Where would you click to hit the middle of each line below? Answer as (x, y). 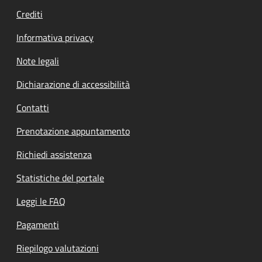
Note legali (38, 61)
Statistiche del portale (60, 178)
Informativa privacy (55, 38)
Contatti (33, 108)
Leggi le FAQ (41, 201)
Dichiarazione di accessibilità (73, 85)
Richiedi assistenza (54, 155)
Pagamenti (38, 225)
